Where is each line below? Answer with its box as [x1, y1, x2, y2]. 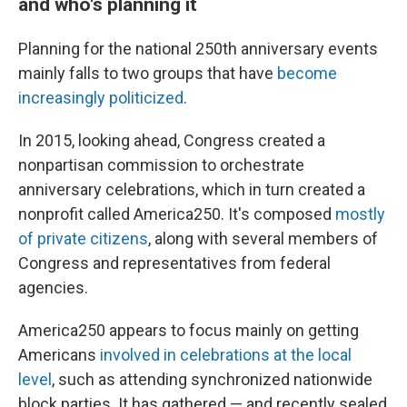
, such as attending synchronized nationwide [52, 369, 372, 389]
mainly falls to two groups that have [18, 63, 277, 83]
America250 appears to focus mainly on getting [18, 320, 359, 340]
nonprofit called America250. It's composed [18, 203, 335, 223]
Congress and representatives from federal [18, 253, 331, 273]
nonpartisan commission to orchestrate [18, 154, 304, 174]
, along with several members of [148, 228, 378, 248]
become [277, 63, 337, 83]
